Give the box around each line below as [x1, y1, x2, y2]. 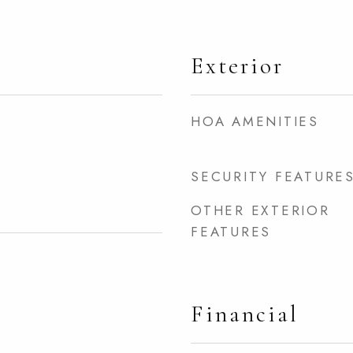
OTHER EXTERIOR [191, 201, 330, 220]
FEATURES [191, 222, 271, 241]
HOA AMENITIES [191, 112, 319, 131]
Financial [191, 300, 299, 328]
